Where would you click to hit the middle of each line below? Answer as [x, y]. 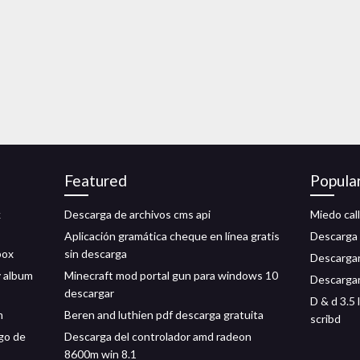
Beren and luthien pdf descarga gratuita [164, 315]
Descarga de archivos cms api [137, 214]
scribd [325, 319]
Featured [96, 180]
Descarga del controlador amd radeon [158, 336]
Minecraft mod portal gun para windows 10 [171, 275]
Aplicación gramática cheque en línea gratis [172, 236]
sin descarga [96, 254]
